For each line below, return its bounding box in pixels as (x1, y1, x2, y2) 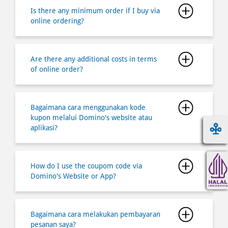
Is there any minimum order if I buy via (31, 6, 160, 15)
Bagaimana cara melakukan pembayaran (31, 210, 160, 218)
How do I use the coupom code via (31, 161, 142, 170)
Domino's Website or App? (31, 172, 116, 180)
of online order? (31, 65, 83, 73)
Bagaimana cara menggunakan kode (31, 103, 146, 111)
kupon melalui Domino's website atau (31, 113, 152, 122)
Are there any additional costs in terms (31, 54, 157, 63)
